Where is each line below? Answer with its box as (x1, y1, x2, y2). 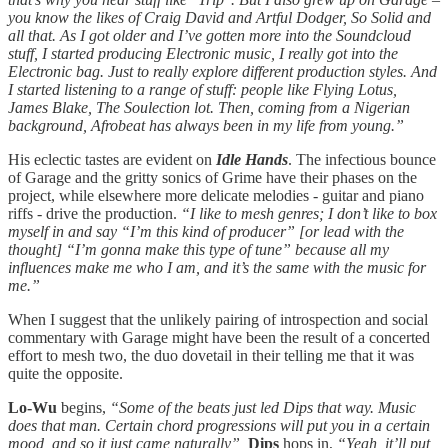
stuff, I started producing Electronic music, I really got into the (8, 44, 398, 62)
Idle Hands (216, 150, 288, 168)
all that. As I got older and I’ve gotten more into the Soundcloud (8, 26, 411, 44)
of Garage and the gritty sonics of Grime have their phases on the (8, 168, 417, 186)
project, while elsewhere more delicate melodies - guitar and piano (8, 186, 424, 204)
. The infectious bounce (288, 150, 436, 168)
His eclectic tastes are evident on (8, 150, 216, 168)
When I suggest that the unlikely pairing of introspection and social (8, 310, 428, 328)
